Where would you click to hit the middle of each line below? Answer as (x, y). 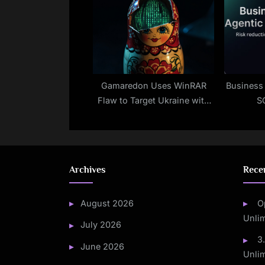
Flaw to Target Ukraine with (154, 100)
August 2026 (107, 203)
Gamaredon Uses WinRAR (153, 85)
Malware (153, 115)
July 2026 (101, 225)
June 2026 (103, 247)
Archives (87, 169)
